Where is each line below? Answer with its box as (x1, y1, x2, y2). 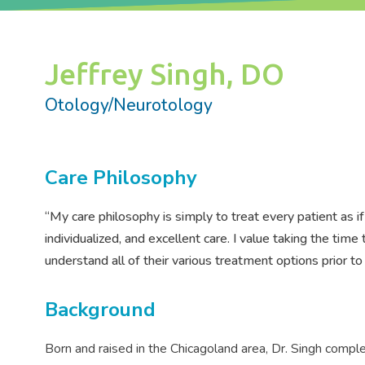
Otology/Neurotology (44, 94, 213, 117)
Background (44, 297, 156, 323)
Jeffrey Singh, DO (44, 57, 284, 91)
